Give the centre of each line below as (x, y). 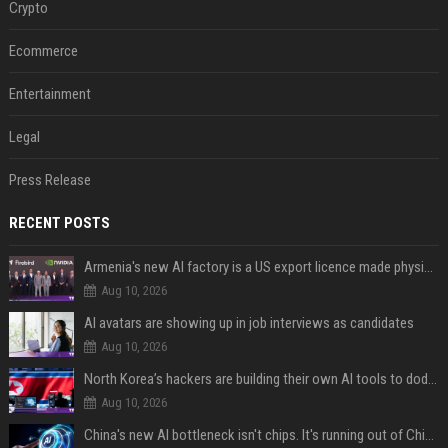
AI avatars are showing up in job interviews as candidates (248, 322)
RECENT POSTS (59, 222)
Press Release (49, 179)
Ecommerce (43, 50)
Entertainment (49, 93)
